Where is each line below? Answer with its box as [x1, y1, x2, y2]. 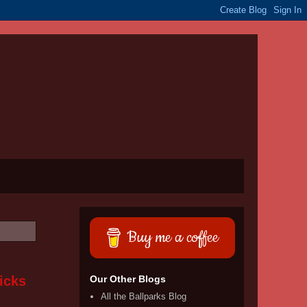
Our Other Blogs [90, 273, 166, 284]
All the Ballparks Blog [101, 291, 187, 302]
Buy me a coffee [127, 227, 219, 248]
